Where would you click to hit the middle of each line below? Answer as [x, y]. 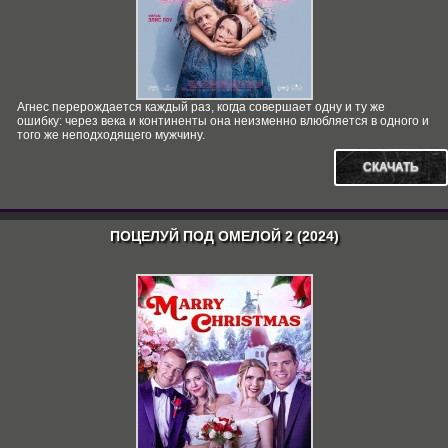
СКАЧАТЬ [391, 167]
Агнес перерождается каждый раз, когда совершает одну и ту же [201, 107]
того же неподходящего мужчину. [111, 135]
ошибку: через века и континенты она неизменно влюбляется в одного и [223, 121]
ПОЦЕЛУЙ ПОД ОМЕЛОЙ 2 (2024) [224, 236]
